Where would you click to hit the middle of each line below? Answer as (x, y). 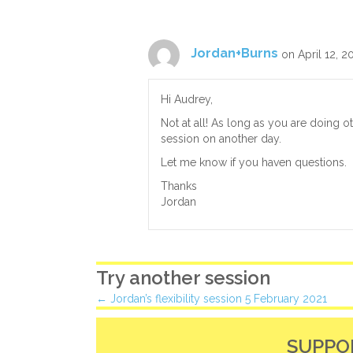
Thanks (179, 186)
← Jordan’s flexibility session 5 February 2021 (212, 298)
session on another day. (221, 138)
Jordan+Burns (234, 54)
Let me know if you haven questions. (254, 162)
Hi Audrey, (187, 99)
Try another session (183, 277)
